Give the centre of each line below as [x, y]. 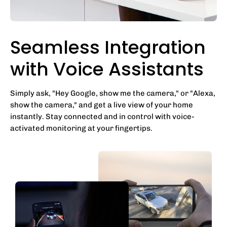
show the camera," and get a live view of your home [102, 105]
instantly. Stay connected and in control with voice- [102, 116]
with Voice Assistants [107, 69]
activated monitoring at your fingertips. [81, 128]
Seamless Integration [108, 47]
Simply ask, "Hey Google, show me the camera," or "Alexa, [113, 93]
